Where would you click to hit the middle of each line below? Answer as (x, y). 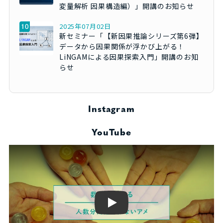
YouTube (111, 133)
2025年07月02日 (85, 26)
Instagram (111, 110)
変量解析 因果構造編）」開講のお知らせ (126, 6)
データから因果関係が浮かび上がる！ (122, 47)
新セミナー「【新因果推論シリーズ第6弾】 (131, 36)
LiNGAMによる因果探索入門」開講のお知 (129, 57)
